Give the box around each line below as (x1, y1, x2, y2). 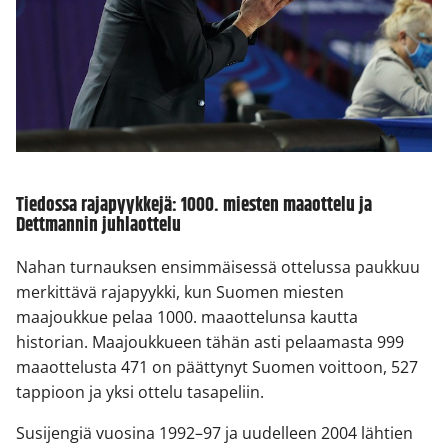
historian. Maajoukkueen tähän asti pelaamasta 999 (16, 330, 404, 353)
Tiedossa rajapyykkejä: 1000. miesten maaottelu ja (16, 191, 372, 221)
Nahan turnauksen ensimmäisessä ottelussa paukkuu (16, 255, 420, 278)
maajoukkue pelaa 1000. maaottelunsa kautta (16, 305, 358, 328)
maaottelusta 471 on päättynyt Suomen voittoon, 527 (16, 355, 418, 378)
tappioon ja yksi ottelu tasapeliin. (16, 380, 264, 403)
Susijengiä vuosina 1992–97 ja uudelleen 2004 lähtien (16, 421, 413, 444)
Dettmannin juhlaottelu (16, 211, 181, 241)
